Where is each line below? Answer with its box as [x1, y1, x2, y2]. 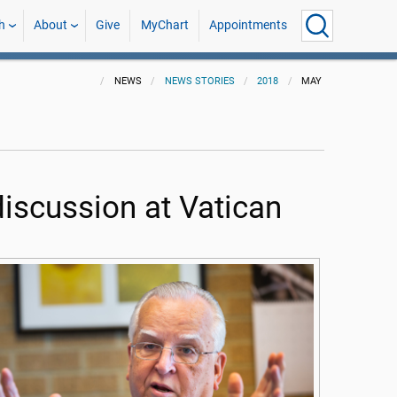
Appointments [208, 18, 287, 33]
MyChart [140, 18, 189, 33]
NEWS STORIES [164, 75, 235, 87]
